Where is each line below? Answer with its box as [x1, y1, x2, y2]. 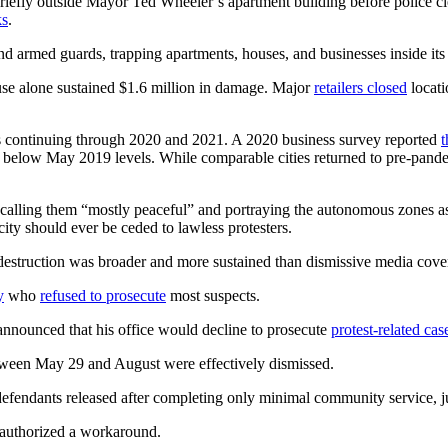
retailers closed [314, 78, 407, 96]
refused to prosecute [40, 286, 166, 304]
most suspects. [166, 286, 260, 304]
